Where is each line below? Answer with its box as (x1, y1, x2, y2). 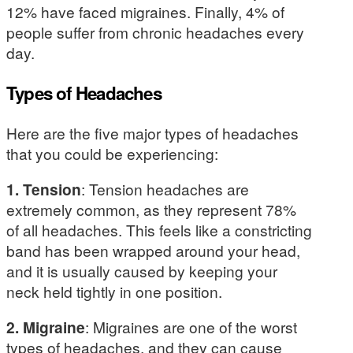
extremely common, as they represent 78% (6, 199, 296, 221)
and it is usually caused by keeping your (6, 260, 277, 282)
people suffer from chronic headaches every (6, 21, 304, 43)
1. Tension (6, 178, 81, 201)
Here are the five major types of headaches (6, 122, 299, 143)
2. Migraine (6, 316, 85, 339)
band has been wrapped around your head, (6, 240, 300, 262)
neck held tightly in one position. (6, 281, 222, 303)
